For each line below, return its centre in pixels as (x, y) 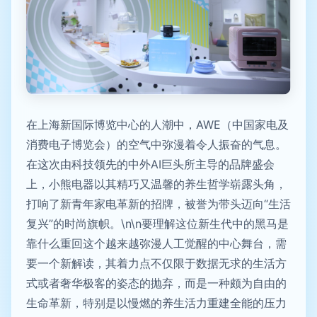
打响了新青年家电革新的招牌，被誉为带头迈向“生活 (158, 204)
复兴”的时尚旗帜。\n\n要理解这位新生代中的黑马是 (157, 224)
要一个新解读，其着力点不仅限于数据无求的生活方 (156, 264)
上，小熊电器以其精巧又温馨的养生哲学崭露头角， (156, 184)
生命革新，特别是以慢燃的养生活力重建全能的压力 (156, 303)
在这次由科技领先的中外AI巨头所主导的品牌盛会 (150, 165)
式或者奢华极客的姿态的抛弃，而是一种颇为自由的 (156, 283)
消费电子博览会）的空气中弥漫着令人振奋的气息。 (156, 145)
